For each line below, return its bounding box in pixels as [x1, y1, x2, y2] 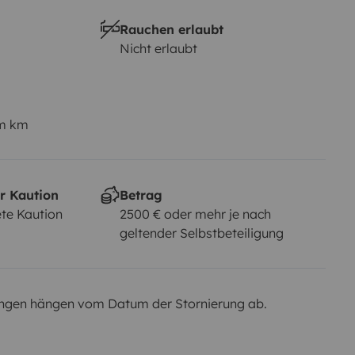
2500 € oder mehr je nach [119, 205, 271, 222]
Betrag [119, 186, 162, 203]
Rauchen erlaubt [119, 21, 223, 37]
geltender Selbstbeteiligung [119, 224, 284, 241]
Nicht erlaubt [119, 40, 197, 56]
